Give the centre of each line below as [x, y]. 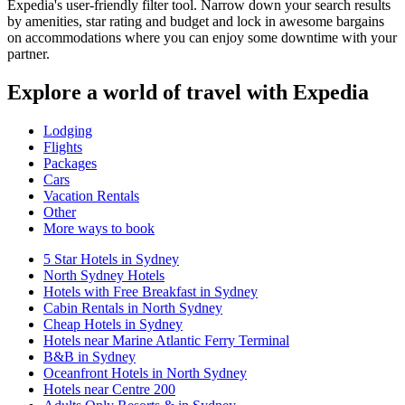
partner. [28, 53]
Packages [70, 163]
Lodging [68, 130]
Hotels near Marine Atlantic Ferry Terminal [166, 340]
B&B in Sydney [89, 356]
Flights [63, 146]
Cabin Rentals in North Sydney [133, 307]
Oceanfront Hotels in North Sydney [145, 372]
